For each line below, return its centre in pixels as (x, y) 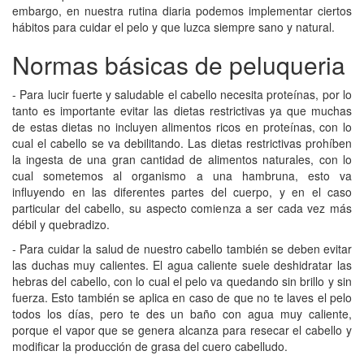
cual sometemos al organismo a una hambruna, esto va (182, 175)
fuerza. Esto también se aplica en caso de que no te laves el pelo (182, 297)
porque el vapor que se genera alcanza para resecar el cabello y (182, 329)
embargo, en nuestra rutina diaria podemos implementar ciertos (182, 10)
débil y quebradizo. (61, 224)
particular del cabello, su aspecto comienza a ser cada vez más (182, 208)
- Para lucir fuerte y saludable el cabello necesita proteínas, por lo (182, 94)
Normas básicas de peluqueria (179, 64)
